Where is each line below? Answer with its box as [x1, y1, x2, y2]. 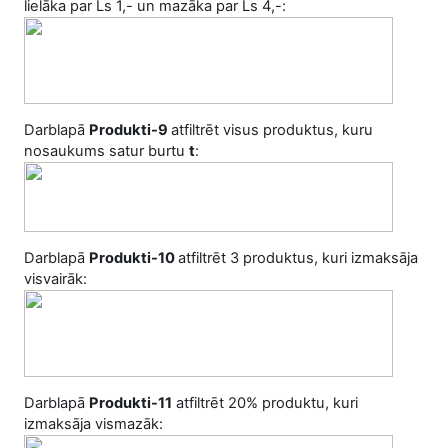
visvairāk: [24, 270, 87, 288]
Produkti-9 [89, 121, 171, 139]
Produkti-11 [89, 394, 172, 412]
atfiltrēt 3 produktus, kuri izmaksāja [178, 249, 418, 267]
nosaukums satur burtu [24, 142, 189, 160]
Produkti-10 [89, 249, 178, 267]
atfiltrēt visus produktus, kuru [171, 121, 373, 139]
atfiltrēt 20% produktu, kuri [172, 394, 358, 412]
